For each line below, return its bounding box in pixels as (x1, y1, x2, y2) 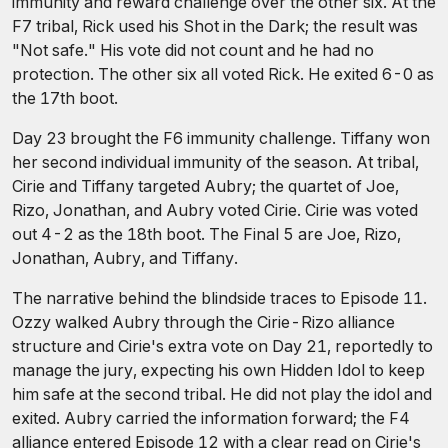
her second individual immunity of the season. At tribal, (12, 152, 419, 172)
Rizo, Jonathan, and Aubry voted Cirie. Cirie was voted (12, 200, 418, 220)
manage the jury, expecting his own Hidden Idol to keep (12, 360, 425, 380)
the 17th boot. (12, 88, 118, 108)
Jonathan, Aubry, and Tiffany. (12, 248, 238, 268)
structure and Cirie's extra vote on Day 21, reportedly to (12, 336, 433, 356)
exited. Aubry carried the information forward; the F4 (12, 408, 410, 428)
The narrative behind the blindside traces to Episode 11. (12, 288, 427, 308)
